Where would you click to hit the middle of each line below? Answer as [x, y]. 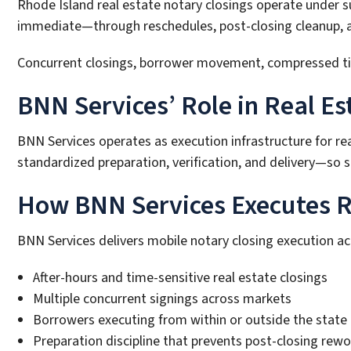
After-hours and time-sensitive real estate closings [180, 277]
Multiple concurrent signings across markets [162, 299]
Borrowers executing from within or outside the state [190, 320]
